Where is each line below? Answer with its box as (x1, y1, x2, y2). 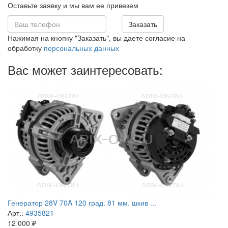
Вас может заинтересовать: (8, 61, 163, 79)
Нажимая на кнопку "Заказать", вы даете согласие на (8, 33, 185, 43)
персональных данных (44, 43, 119, 53)
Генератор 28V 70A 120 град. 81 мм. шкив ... (8, 197, 156, 208)
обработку (8, 43, 44, 53)
